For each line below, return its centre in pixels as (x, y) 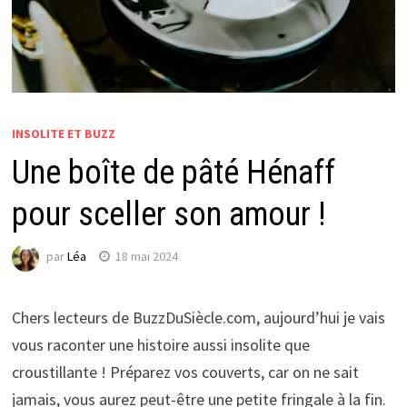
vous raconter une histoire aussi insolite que (160, 344)
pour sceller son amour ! (169, 214)
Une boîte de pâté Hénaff (173, 172)
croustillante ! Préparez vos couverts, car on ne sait (185, 372)
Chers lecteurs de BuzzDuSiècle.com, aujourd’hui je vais (198, 317)
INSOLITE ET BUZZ (63, 133)
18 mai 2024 (146, 256)
